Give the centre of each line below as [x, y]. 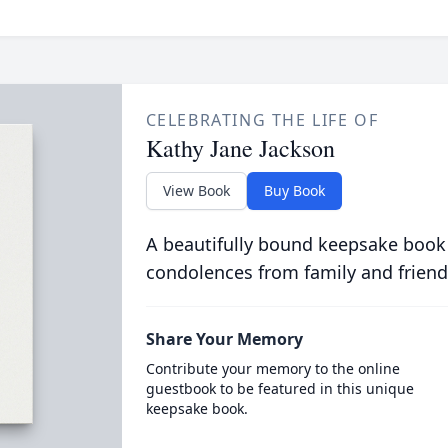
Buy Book [294, 190]
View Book [196, 190]
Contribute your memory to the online [272, 368]
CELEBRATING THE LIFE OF [262, 120]
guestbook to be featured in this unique [279, 388]
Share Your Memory [224, 339]
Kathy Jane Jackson [240, 148]
